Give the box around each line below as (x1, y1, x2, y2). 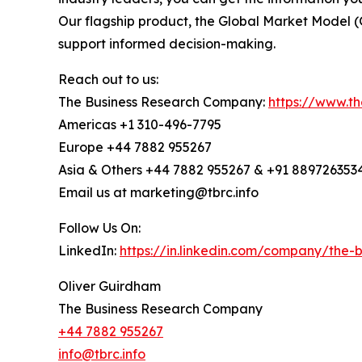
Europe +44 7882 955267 (58, 139, 212, 156)
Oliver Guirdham (58, 278, 161, 295)
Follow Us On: (58, 220, 141, 237)
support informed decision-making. (58, 36, 276, 53)
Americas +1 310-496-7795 (58, 116, 221, 133)
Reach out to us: (58, 71, 158, 88)
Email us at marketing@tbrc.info (58, 184, 259, 201)
